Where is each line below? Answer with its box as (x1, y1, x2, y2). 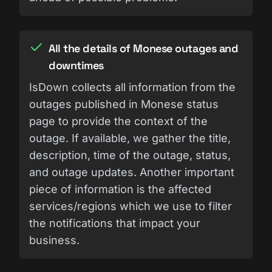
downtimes (49, 58, 104, 72)
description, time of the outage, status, (29, 148, 231, 161)
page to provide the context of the (29, 114, 208, 127)
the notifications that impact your (29, 216, 200, 229)
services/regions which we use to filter (29, 199, 232, 212)
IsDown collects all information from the (29, 80, 236, 93)
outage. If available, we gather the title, (29, 131, 231, 144)
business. (29, 233, 80, 246)
